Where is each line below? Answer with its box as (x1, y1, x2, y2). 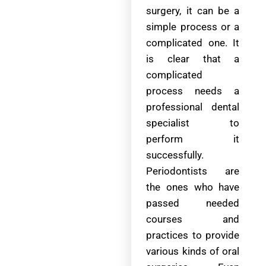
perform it (146, 133, 240, 145)
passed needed (146, 197, 240, 210)
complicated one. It (146, 37, 240, 49)
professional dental (146, 101, 240, 113)
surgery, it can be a (146, 5, 240, 17)
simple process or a (146, 21, 240, 33)
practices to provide (146, 229, 240, 242)
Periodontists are (146, 165, 240, 178)
